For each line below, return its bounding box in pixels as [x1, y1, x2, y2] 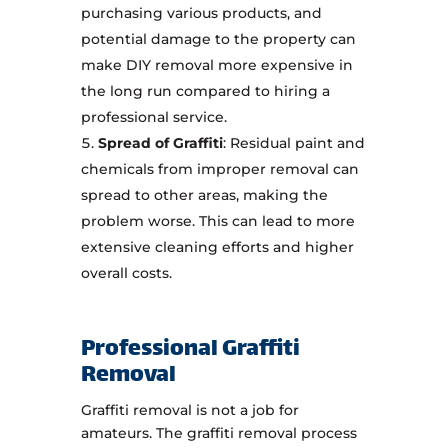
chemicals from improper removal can [80, 160, 359, 179]
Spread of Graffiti [97, 134, 223, 153]
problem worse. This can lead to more [80, 212, 355, 231]
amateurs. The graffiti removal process [80, 424, 357, 443]
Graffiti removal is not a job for [80, 401, 299, 420]
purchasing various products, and [80, 4, 322, 23]
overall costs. [80, 264, 172, 283]
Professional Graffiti [80, 330, 300, 371]
